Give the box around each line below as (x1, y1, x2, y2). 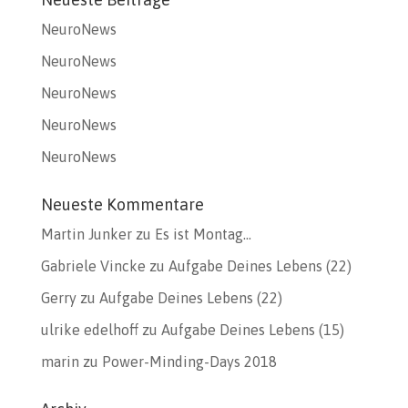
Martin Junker (40, 226, 132, 242)
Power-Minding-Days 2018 (101, 353, 277, 370)
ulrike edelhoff (40, 321, 138, 338)
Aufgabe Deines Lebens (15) (160, 321, 344, 338)
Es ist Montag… (154, 226, 251, 242)
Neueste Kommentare (40, 195, 204, 214)
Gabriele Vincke (40, 258, 146, 274)
